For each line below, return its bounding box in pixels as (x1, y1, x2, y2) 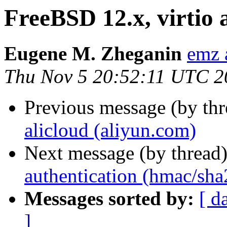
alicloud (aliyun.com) (24, 119, 196, 141)
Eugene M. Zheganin (4, 43, 182, 65)
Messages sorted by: (24, 187, 194, 210)
